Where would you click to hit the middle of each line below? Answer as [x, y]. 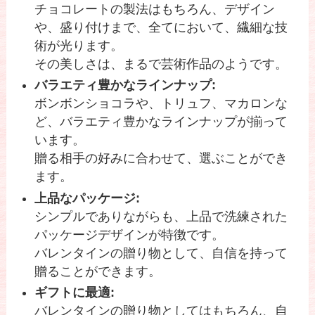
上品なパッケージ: [88, 198]
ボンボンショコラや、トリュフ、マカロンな [161, 104]
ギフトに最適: [75, 293]
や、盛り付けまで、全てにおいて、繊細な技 [161, 27]
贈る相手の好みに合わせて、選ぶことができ [161, 159]
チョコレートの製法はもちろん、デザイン [155, 9]
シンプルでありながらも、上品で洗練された [161, 216]
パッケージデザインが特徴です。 [130, 234]
